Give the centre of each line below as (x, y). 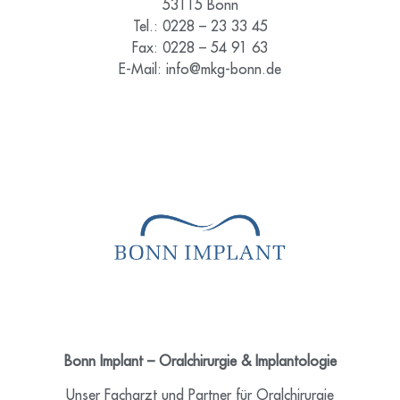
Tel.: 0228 (163, 26)
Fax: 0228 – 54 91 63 (200, 48)
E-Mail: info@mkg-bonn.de (200, 69)
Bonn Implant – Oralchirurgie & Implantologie (200, 362)
